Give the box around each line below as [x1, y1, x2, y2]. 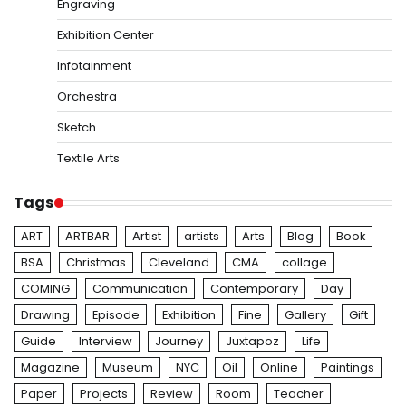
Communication [92, 280, 188, 298]
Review [150, 385, 193, 403]
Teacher [274, 385, 324, 403]
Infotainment [57, 57, 131, 75]
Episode [92, 306, 140, 324]
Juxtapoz [226, 333, 279, 351]
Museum [102, 359, 153, 377]
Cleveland [149, 254, 209, 272]
